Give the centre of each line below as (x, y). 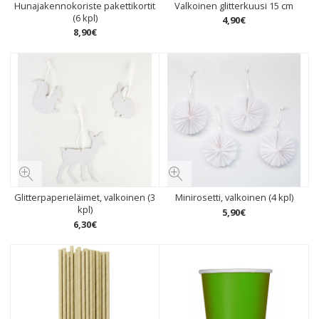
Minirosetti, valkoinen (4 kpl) (234, 197)
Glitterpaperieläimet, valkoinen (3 (85, 197)
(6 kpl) (85, 17)
